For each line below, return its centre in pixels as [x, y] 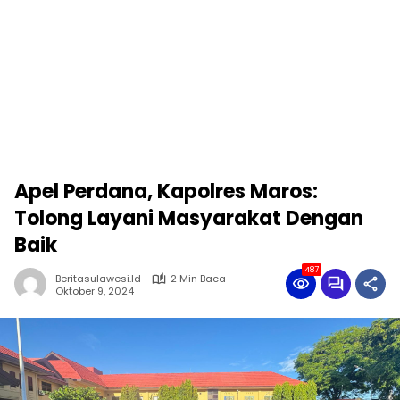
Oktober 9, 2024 [95, 291]
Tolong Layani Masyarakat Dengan [189, 218]
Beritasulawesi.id [98, 279]
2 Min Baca [198, 279]
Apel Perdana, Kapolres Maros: [166, 192]
